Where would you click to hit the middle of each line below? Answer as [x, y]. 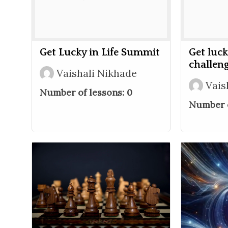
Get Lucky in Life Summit [100, 52]
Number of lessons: [83, 92]
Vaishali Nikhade [97, 73]
